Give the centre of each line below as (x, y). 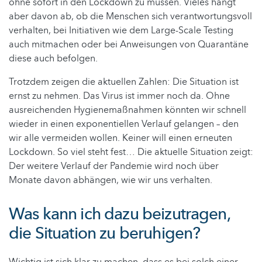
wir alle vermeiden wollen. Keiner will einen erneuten (120, 138)
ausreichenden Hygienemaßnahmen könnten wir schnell (127, 110)
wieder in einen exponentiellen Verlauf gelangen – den (124, 124)
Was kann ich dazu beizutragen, (119, 214)
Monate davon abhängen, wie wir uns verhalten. (111, 180)
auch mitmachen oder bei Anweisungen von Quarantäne (129, 45)
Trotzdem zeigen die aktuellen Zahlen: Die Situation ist (124, 82)
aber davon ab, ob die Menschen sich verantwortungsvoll (130, 17)
